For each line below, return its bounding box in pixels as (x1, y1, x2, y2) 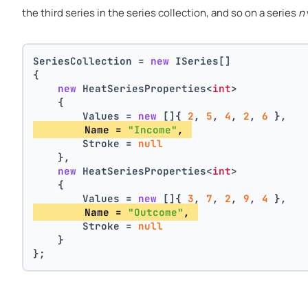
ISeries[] (169, 54, 232, 67)
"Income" (128, 122, 178, 136)
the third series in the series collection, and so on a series (22, 5, 298, 20)
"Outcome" (128, 205, 184, 219)
